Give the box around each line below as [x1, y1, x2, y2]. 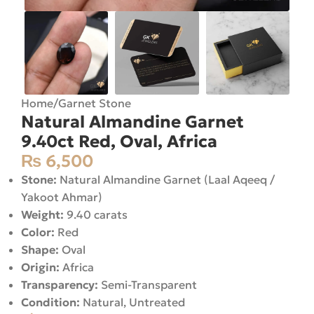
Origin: [21, 260, 60, 275]
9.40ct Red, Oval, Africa [21, 131, 217, 153]
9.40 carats [64, 207, 128, 222]
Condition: [21, 295, 80, 310]
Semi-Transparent [98, 278, 197, 292]
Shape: [21, 243, 59, 257]
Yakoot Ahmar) [21, 190, 102, 205]
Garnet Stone [58, 96, 131, 111]
